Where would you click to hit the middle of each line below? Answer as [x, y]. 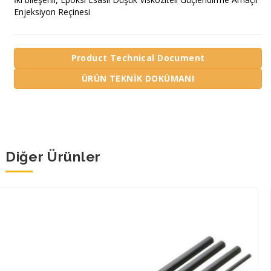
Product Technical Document [138, 57]
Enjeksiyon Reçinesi [52, 11]
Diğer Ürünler [53, 156]
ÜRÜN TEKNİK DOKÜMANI [138, 78]
